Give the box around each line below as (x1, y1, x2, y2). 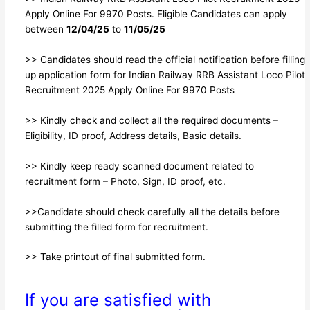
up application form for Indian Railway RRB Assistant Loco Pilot (24, 69, 305, 80)
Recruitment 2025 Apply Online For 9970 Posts (24, 84, 235, 95)
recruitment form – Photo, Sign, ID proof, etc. (24, 175, 226, 187)
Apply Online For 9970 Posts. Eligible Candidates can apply (24, 8, 287, 20)
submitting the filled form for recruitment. (24, 221, 208, 232)
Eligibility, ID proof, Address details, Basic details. (24, 129, 241, 141)
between (24, 24, 66, 35)
